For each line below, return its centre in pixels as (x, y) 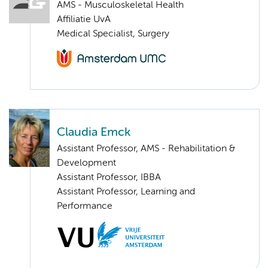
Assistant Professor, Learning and (126, 192)
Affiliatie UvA (84, 20)
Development (86, 163)
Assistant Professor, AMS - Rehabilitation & (146, 149)
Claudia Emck (94, 132)
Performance (85, 206)
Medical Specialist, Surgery (113, 34)
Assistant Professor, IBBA (109, 177)
